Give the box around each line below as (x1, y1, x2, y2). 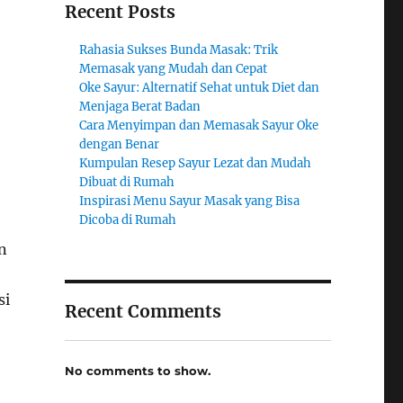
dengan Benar (79, 137, 160, 152)
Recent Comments (64, 300, 221, 322)
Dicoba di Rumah (79, 212, 177, 228)
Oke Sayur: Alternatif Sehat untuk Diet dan (79, 80, 320, 95)
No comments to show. (64, 363, 210, 378)
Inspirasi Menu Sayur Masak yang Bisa (79, 193, 300, 209)
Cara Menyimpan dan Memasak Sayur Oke (79, 118, 319, 133)
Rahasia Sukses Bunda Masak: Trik (79, 42, 279, 58)
